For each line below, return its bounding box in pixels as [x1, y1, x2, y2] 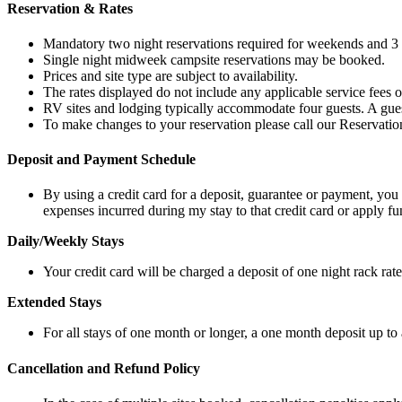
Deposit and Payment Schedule [7, 152, 196, 168]
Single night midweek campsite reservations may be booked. [43, 51, 385, 67]
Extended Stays [7, 294, 101, 310]
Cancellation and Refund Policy [7, 360, 200, 376]
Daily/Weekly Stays [7, 233, 124, 249]
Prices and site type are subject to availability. [43, 67, 298, 83]
